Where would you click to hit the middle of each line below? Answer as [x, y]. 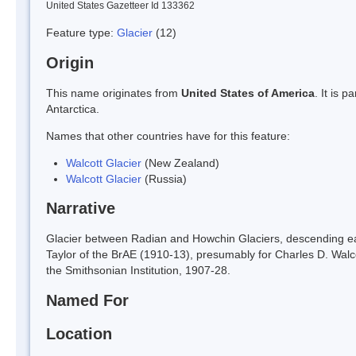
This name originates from [114, 93]
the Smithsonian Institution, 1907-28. [138, 271]
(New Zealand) [180, 163]
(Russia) [164, 178]
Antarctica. [73, 108]
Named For [87, 301]
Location [79, 333]
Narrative [81, 209]
